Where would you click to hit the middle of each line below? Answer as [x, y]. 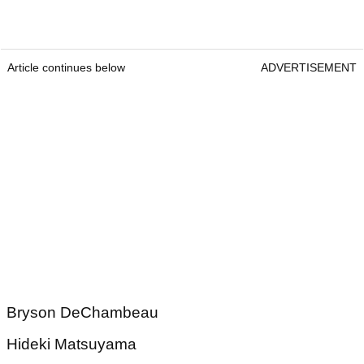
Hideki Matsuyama [71, 344]
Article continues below [66, 68]
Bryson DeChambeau [82, 313]
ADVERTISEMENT [309, 68]
